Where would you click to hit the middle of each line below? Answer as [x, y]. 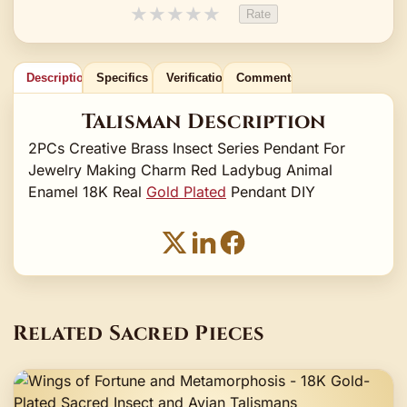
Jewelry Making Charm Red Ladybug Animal [180, 169]
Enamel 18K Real [87, 191]
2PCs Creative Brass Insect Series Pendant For [187, 148]
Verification [198, 77]
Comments [266, 77]
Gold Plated [186, 191]
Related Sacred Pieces [139, 334]
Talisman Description [203, 121]
